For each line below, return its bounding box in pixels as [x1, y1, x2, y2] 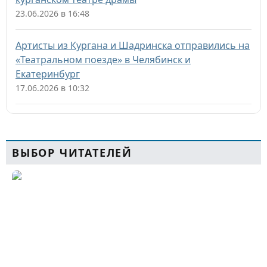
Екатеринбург [15, 67, 80, 80]
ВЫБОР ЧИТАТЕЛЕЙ [12, 145, 132, 160]
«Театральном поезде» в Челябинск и [15, 53, 191, 66]
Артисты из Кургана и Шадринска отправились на [15, 39, 250, 52]
